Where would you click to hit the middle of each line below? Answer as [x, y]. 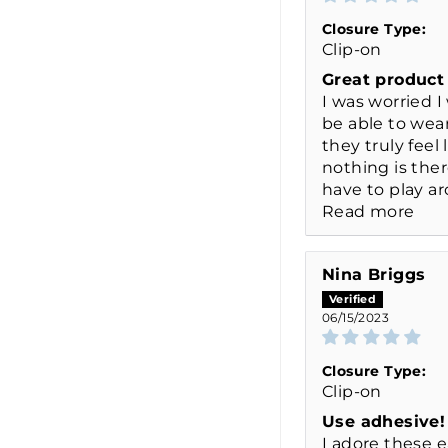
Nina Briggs [374, 274]
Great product [383, 79]
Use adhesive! [384, 421]
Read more [368, 211]
